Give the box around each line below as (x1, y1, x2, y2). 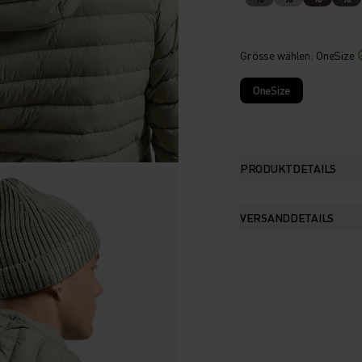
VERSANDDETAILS (240, 209, 335, 225)
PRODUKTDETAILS (240, 160, 337, 175)
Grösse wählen (240, 47, 311, 62)
